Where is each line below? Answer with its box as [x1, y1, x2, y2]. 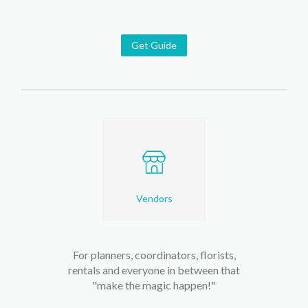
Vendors [135, 192, 173, 204]
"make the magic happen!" [92, 278, 216, 291]
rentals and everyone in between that [68, 263, 240, 276]
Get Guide [131, 39, 177, 51]
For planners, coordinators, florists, [72, 248, 236, 261]
